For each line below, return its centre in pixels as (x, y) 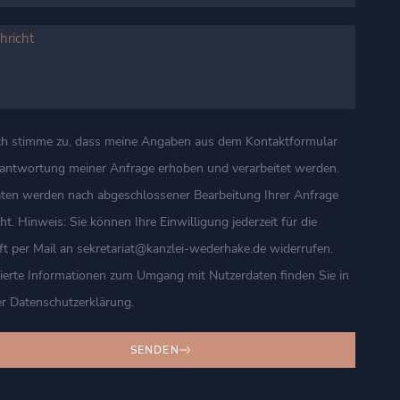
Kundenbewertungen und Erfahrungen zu (266, 346)
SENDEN (154, 350)
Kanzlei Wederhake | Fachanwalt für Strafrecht (266, 360)
